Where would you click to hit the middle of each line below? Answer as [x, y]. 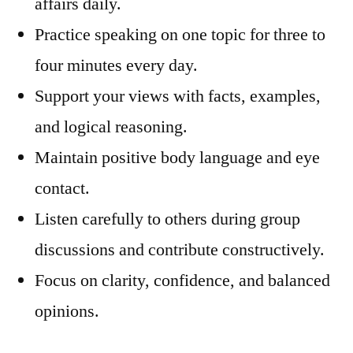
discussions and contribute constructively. [180, 250]
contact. [62, 188]
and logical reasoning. [111, 127]
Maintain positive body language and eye [177, 158]
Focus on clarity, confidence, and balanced [182, 281]
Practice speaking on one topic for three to [180, 35]
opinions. [67, 311]
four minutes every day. [116, 65]
